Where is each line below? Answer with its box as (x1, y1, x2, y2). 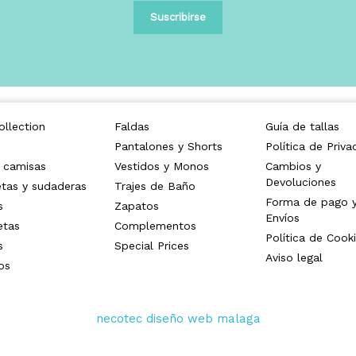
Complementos (114, 219, 196, 232)
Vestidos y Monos (114, 159, 209, 172)
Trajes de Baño (114, 179, 195, 192)
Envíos (265, 211, 300, 224)
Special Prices (114, 238, 189, 252)
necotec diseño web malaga (95, 311, 261, 326)
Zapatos (114, 199, 159, 212)
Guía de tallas (265, 119, 339, 133)
